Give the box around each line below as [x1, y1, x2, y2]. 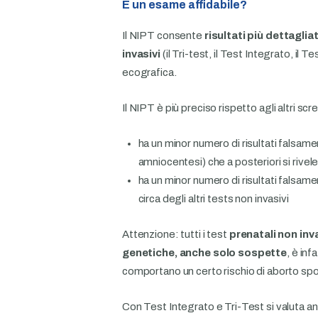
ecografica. [122, 67, 179, 79]
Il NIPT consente [122, 30, 204, 42]
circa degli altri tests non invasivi [138, 193, 291, 205]
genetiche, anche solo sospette [122, 247, 287, 259]
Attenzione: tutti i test [122, 229, 227, 241]
